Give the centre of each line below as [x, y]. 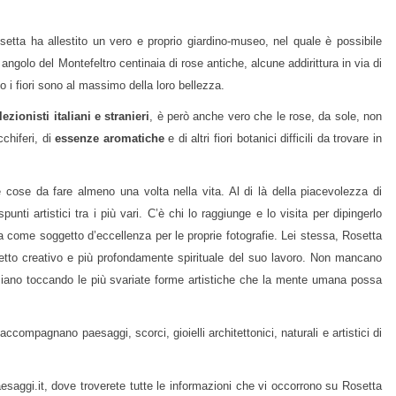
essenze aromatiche [110, 139]
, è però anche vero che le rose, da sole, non [266, 117]
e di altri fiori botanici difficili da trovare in [273, 139]
